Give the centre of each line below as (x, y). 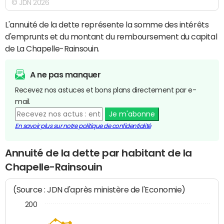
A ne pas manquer (65, 74)
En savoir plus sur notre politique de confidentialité (83, 126)
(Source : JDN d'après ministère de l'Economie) (99, 190)
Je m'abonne (132, 114)
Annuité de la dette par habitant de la (98, 153)
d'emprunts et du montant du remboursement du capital (111, 36)
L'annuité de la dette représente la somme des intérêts (107, 24)
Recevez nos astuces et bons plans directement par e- (106, 90)
